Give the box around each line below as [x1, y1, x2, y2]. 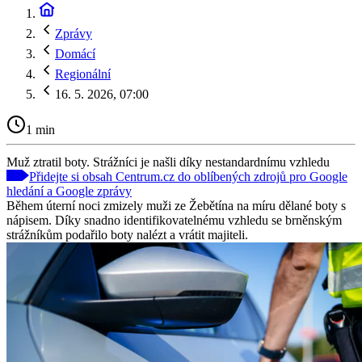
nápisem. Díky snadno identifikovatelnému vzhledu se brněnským [6, 213, 342, 227]
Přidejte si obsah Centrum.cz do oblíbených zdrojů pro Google [29, 169, 347, 183]
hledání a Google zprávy [6, 183, 132, 198]
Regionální [55, 67, 111, 81]
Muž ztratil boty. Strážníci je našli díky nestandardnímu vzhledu [6, 154, 330, 169]
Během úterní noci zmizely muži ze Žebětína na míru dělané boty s [6, 198, 346, 213]
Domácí [55, 47, 95, 61]
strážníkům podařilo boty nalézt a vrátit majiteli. [6, 227, 248, 242]
